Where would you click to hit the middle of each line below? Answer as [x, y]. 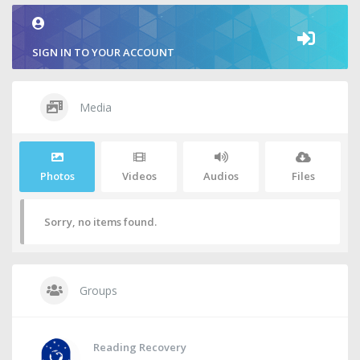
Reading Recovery [140, 347]
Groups [97, 290]
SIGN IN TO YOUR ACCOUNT [103, 52]
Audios [221, 176]
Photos [57, 176]
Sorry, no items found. [100, 221]
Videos [139, 176]
